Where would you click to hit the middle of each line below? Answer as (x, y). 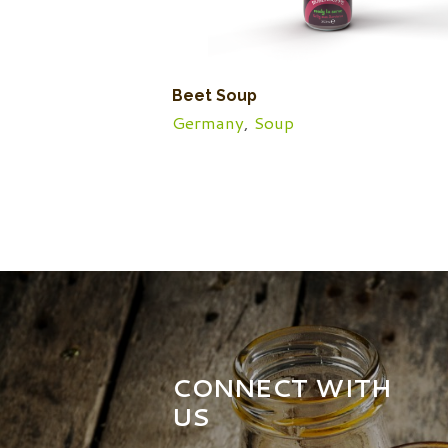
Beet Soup (214, 96)
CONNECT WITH (281, 387)
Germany (208, 122)
